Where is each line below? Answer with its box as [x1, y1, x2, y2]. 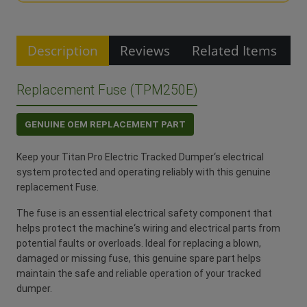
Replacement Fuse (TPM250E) [16, 82, 197, 98]
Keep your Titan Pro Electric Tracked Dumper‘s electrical [16, 151, 264, 162]
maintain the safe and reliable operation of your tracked [16, 267, 261, 279]
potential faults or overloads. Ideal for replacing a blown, [16, 237, 261, 249]
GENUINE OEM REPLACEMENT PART [25, 118, 186, 130]
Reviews [120, 40, 170, 60]
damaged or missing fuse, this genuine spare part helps [16, 252, 261, 264]
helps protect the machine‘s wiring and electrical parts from [16, 222, 280, 234]
